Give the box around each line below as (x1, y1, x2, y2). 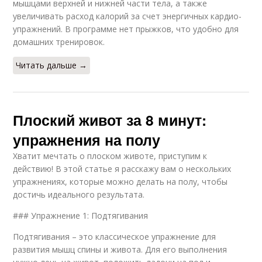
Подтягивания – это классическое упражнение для (13, 231, 216, 243)
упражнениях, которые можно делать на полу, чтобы (13, 176, 228, 188)
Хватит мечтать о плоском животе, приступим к (13, 150, 208, 162)
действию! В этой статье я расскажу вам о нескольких (13, 163, 232, 175)
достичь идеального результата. (13, 189, 145, 201)
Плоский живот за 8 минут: (13, 109, 207, 131)
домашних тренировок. (13, 36, 105, 48)
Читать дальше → (16, 60, 88, 71)
